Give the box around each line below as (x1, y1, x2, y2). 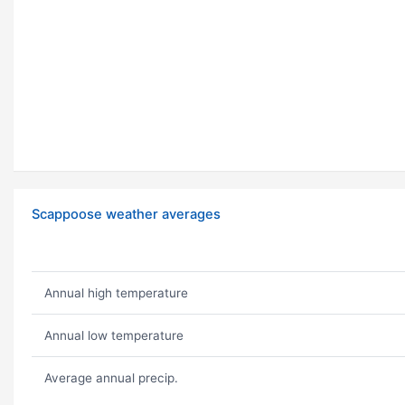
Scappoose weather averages (32, 206, 221, 223)
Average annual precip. (43, 371, 178, 386)
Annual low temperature (43, 328, 184, 344)
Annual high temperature (43, 286, 188, 301)
